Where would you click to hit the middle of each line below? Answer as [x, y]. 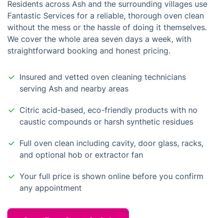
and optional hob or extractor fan [81, 155]
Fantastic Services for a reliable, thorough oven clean [106, 16]
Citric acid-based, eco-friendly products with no [109, 110]
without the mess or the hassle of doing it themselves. [107, 27]
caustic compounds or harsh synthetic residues [106, 122]
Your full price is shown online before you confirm [111, 176]
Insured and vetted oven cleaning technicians [103, 77]
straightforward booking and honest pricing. [89, 51]
